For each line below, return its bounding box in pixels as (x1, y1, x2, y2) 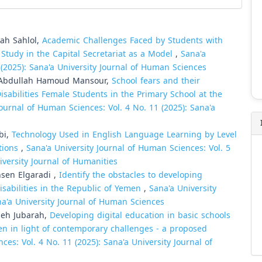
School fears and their (112, 73, 200, 89)
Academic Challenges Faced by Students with (42, 33, 223, 49)
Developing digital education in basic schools (50, 208, 230, 223)
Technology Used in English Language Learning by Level (12, 127, 237, 143)
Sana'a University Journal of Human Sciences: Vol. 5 (26, 140, 230, 156)
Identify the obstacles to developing (59, 167, 202, 183)
